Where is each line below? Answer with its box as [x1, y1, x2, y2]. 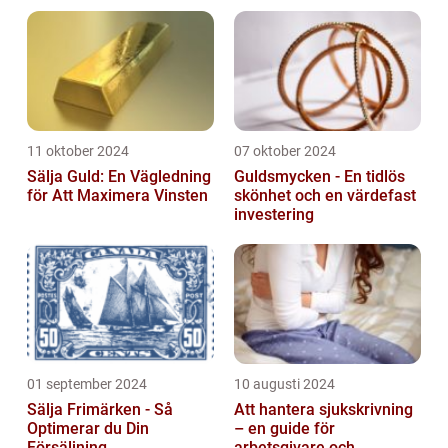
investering [234, 205, 314, 225]
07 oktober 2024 [234, 143, 336, 160]
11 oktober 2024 [27, 143, 129, 160]
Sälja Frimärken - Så [27, 400, 173, 420]
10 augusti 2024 [234, 376, 335, 393]
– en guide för [234, 419, 335, 439]
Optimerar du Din [27, 419, 149, 439]
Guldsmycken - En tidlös [234, 167, 405, 187]
